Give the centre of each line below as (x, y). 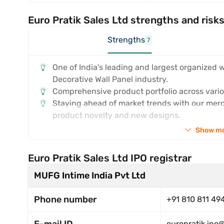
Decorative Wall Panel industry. (110, 79)
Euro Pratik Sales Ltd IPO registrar (110, 158)
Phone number (65, 199)
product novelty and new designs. (116, 115)
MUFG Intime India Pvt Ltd (90, 175)
